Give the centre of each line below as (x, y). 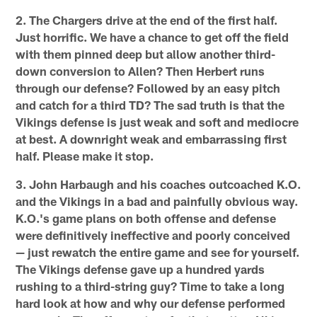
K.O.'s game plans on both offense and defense (146, 218)
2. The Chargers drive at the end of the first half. (147, 20)
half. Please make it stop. (85, 156)
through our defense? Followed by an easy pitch (148, 88)
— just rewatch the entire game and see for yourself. (158, 252)
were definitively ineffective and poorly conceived (153, 235)
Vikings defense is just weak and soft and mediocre (157, 122)
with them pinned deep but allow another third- (146, 54)
